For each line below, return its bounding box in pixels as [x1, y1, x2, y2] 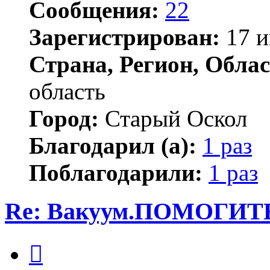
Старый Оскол [99, 105, 247, 131]
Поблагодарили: [29, 159, 202, 186]
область [29, 78, 105, 104]
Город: [29, 105, 99, 131]
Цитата [42, 236, 72, 247]
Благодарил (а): [29, 132, 196, 159]
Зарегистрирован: [29, 24, 220, 50]
